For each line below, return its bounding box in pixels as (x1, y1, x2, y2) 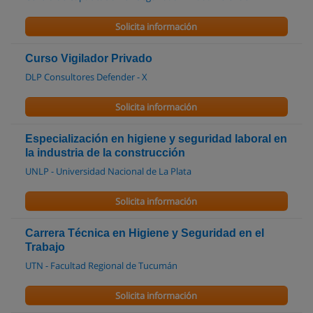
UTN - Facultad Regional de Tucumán (25, 259, 177, 272)
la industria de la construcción (25, 147, 185, 159)
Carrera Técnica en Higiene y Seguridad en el (25, 227, 264, 239)
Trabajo (25, 241, 65, 253)
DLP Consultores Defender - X (25, 71, 147, 83)
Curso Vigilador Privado (25, 52, 152, 64)
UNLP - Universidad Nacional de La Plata (25, 165, 191, 177)
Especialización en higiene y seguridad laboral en (25, 133, 287, 145)
